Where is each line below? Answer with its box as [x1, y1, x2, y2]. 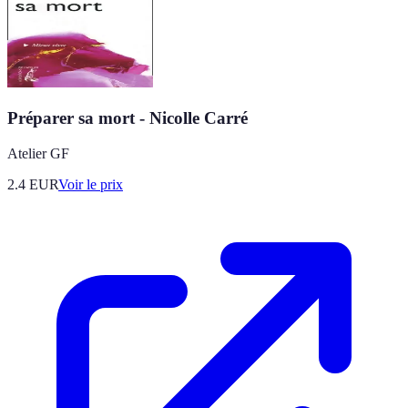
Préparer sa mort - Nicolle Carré [7, 108, 248, 128]
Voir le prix [58, 176, 123, 192]
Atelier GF [7, 145, 69, 161]
